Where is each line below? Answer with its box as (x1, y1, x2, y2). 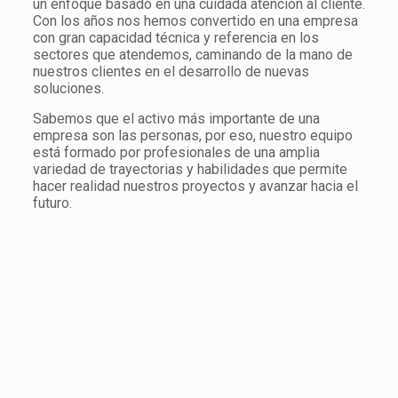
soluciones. (32, 80, 104, 97)
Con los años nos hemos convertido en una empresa (32, 12, 358, 29)
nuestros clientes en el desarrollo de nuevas (32, 63, 309, 80)
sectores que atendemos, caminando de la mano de (32, 46, 353, 63)
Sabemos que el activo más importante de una (32, 110, 320, 127)
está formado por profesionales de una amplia (32, 144, 320, 161)
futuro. (32, 195, 72, 211)
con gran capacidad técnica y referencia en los (32, 29, 319, 46)
